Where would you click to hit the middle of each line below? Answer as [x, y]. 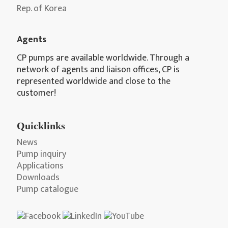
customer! [36, 93]
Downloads [38, 178]
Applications [40, 166]
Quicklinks [41, 126]
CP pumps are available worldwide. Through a [103, 58]
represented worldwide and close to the [94, 82]
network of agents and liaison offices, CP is [98, 70]
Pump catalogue [48, 190]
